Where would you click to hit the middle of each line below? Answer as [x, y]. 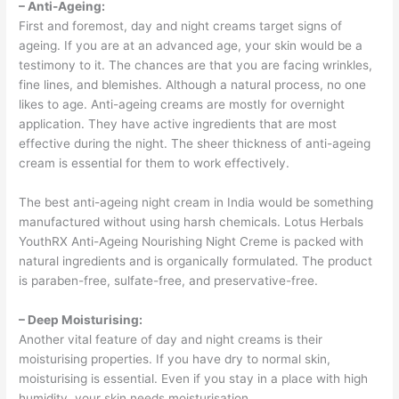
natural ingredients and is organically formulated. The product [196, 261]
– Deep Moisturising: [82, 319]
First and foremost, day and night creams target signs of [181, 26]
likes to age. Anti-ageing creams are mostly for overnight [182, 105]
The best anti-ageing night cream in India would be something [196, 203]
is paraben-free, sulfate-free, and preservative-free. [171, 281]
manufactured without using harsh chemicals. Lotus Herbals [191, 222]
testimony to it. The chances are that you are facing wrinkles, [196, 65]
